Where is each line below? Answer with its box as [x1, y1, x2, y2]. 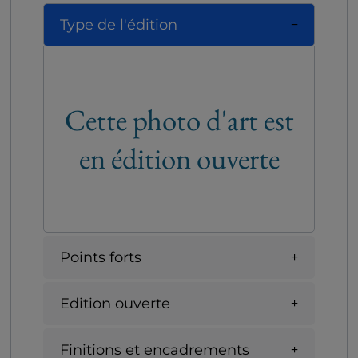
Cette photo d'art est [64, 101, 294, 140]
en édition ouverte [78, 139, 280, 178]
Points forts [60, 248, 141, 266]
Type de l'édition [60, 15, 177, 34]
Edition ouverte [60, 294, 170, 312]
